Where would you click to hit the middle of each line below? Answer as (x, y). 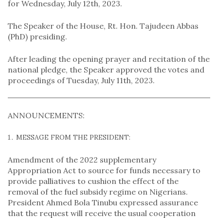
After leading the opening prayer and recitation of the (109, 59)
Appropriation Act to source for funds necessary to (104, 170)
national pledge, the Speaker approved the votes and (106, 69)
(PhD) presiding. (37, 36)
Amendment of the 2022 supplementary (82, 159)
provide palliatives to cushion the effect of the (93, 181)
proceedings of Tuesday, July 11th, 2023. (81, 80)
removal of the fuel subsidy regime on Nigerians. (98, 191)
